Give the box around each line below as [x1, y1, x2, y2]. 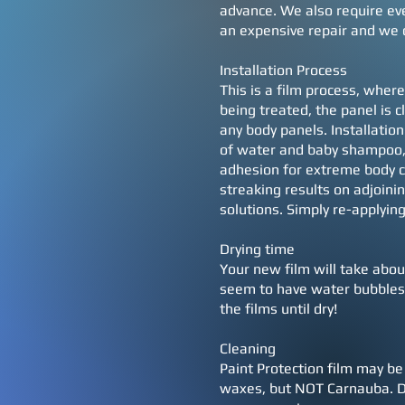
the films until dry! [220, 300, 337, 317]
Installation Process [220, 61, 347, 79]
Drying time [220, 240, 295, 258]
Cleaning [220, 340, 276, 357]
